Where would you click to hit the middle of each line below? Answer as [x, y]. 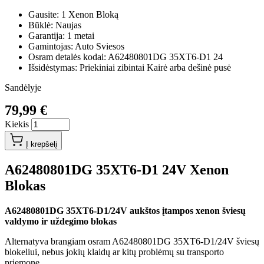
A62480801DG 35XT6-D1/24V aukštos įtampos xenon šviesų [125, 210]
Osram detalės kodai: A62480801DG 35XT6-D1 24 [126, 57]
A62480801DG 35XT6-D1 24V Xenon [117, 169]
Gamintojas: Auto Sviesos [76, 46]
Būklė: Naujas [55, 25]
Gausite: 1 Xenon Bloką [73, 14]
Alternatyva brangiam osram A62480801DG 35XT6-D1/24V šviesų [132, 241]
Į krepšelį [42, 144]
